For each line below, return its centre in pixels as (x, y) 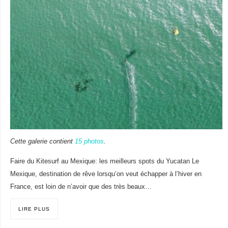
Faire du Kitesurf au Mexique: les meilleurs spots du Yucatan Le (104, 161)
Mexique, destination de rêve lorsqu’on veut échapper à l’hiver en (106, 174)
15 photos (89, 142)
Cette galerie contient (42, 142)
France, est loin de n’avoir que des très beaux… (81, 187)
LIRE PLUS (34, 209)
